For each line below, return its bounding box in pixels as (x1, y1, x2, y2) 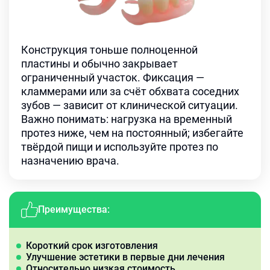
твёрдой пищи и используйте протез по (21, 140, 218, 153)
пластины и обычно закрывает (21, 57, 178, 70)
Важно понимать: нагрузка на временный (21, 113, 232, 125)
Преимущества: (38, 204, 110, 215)
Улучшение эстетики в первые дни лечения (26, 251, 225, 263)
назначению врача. (21, 154, 119, 167)
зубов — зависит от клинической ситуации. (21, 99, 238, 111)
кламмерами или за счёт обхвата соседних (21, 85, 239, 98)
